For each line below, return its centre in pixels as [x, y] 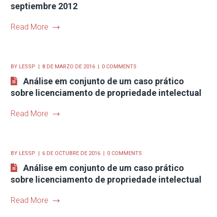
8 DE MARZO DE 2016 [69, 67]
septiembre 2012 [44, 6]
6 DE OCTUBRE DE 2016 [71, 153]
